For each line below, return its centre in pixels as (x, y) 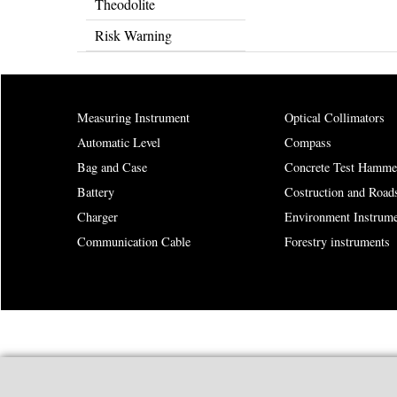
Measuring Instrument (133, 117)
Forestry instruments (337, 241)
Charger (97, 217)
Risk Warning (133, 35)
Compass (308, 142)
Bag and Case (112, 167)
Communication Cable (134, 241)
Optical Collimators (335, 117)
